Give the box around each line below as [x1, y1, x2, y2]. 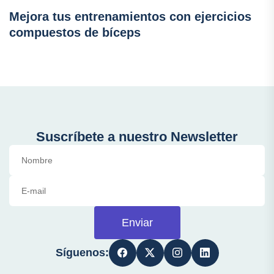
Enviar [121, 216, 153, 229]
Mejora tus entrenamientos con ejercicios [9, 9, 251, 23]
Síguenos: [55, 246, 109, 259]
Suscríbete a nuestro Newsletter [36, 128, 238, 144]
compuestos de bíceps [9, 25, 141, 39]
